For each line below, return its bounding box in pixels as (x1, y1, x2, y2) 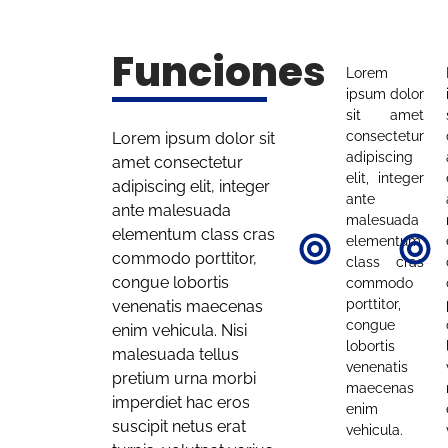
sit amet (345, 106, 424, 123)
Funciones (112, 44, 326, 100)
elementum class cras (112, 225, 275, 244)
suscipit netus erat (112, 417, 246, 436)
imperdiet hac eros (112, 393, 250, 412)
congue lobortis (112, 273, 229, 292)
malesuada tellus (112, 345, 239, 364)
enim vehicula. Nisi (112, 321, 247, 340)
